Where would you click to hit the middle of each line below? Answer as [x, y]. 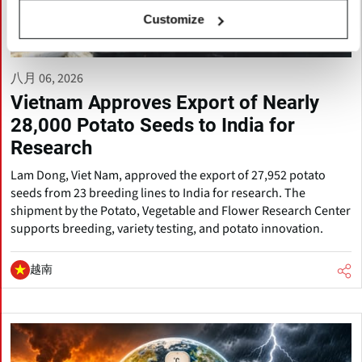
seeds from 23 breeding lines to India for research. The [158, 194]
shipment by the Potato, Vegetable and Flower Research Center [181, 211]
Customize [174, 19]
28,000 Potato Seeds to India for [153, 126]
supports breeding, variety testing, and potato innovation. [167, 229]
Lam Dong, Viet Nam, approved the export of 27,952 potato [168, 176]
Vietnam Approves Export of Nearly [165, 103]
